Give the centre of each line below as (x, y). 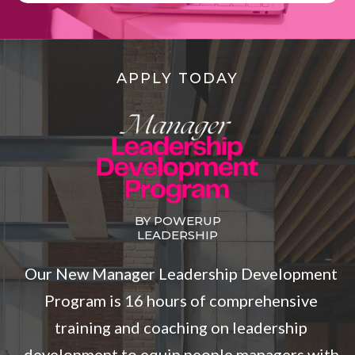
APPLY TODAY (177, 79)
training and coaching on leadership (181, 328)
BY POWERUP (177, 221)
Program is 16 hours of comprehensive (181, 301)
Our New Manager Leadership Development (181, 274)
